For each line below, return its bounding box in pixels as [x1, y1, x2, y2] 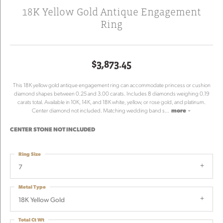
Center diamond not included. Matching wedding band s [32, 107, 165, 114]
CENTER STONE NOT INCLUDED [10, 125, 95, 133]
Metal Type [18, 183, 46, 190]
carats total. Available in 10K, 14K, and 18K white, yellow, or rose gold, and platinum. [17, 98, 206, 106]
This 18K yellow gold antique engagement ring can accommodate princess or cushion [12, 81, 211, 89]
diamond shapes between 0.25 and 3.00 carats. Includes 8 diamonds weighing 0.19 [13, 90, 210, 97]
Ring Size [18, 150, 41, 157]
